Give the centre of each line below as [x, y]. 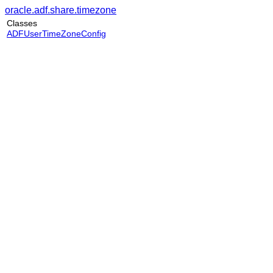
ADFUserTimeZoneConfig [56, 34]
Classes [22, 23]
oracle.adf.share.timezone [61, 10]
